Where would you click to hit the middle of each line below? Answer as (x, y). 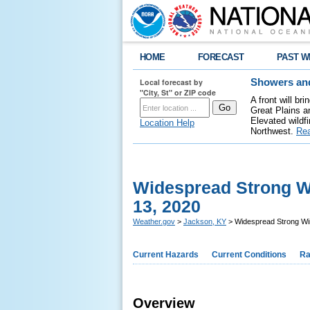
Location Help (167, 123)
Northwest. (273, 131)
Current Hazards (166, 255)
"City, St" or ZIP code (178, 92)
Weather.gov (154, 221)
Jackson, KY (205, 221)
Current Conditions (249, 255)
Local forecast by (171, 82)
